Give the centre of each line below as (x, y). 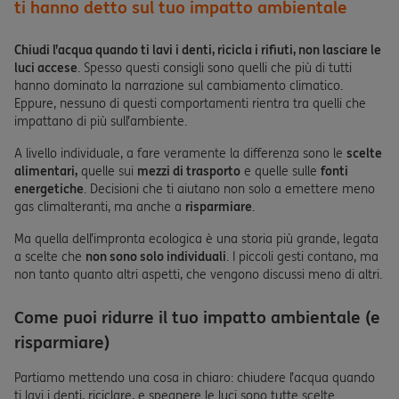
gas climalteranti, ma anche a (100, 207)
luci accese (46, 68)
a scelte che (50, 256)
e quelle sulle (281, 171)
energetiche (49, 189)
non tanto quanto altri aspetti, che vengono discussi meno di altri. (198, 274)
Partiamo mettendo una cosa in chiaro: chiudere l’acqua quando (195, 378)
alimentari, (46, 171)
